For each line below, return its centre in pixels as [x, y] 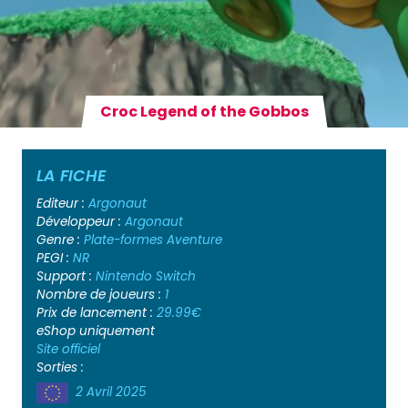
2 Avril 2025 [111, 392]
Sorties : [60, 367]
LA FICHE [71, 175]
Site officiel [68, 349]
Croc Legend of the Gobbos [204, 111]
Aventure [194, 240]
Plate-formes [123, 240]
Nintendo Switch [146, 276]
